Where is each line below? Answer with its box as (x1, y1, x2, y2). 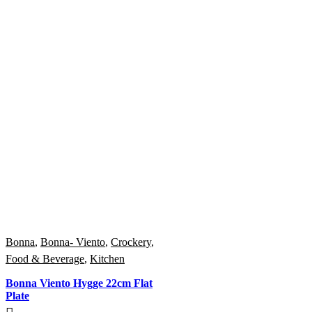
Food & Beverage (6, 253, 84, 265)
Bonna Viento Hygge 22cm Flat (6, 276, 153, 289)
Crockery (111, 236, 151, 249)
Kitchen (90, 253, 125, 265)
